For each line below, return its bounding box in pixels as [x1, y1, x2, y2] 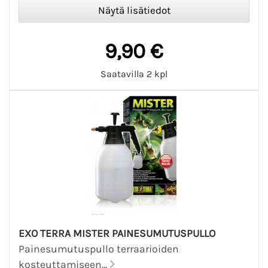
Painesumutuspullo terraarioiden [19, 243, 179, 255]
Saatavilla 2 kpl [100, 68, 167, 80]
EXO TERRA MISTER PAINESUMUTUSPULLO [19, 227, 215, 240]
